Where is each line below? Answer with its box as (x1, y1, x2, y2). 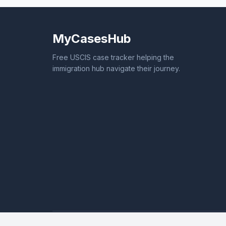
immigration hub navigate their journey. (52, 64, 180, 73)
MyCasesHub (52, 31, 131, 46)
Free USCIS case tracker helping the (52, 53, 174, 62)
